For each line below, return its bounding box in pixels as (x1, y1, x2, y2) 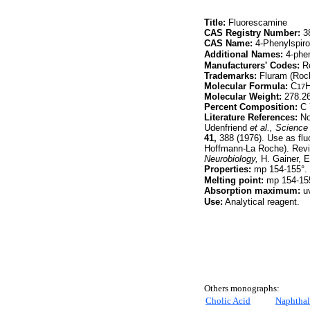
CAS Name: (204, 38, 253, 48)
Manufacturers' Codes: (204, 60, 300, 71)
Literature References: (204, 112, 298, 122)
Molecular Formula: (204, 81, 288, 91)
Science (275, 122, 308, 133)
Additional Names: (204, 49, 283, 60)
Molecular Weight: (204, 91, 282, 102)
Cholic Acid (206, 295, 250, 306)
